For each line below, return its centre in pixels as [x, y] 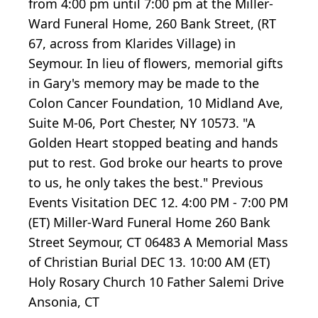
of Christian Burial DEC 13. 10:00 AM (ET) [149, 262]
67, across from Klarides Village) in [132, 43]
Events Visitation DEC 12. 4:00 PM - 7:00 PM [158, 202]
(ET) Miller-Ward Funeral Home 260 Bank [149, 222]
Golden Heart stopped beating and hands [153, 142]
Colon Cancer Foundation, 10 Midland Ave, [156, 103]
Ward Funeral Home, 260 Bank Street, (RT [152, 23]
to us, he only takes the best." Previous [146, 182]
